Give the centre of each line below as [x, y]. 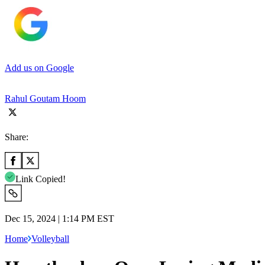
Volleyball [50, 238]
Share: [17, 137]
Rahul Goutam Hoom [45, 98]
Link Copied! [41, 179]
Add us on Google [39, 67]
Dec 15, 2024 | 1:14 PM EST [59, 218]
